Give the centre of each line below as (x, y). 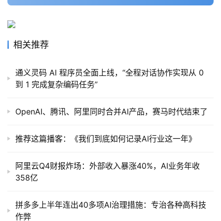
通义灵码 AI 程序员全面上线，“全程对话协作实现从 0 (110, 73)
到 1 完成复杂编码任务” (56, 85)
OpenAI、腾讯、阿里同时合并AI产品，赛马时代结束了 (111, 112)
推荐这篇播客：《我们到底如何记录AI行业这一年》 (106, 139)
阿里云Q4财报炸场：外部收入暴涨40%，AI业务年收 (108, 166)
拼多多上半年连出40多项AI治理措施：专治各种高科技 (111, 205)
